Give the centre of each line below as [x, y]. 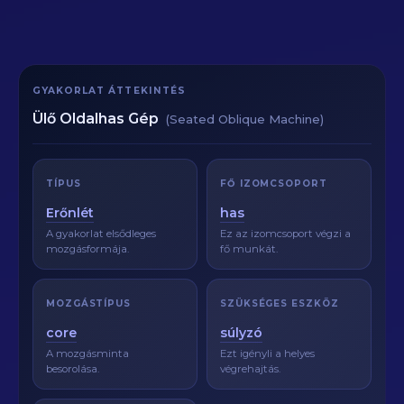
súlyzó [241, 333]
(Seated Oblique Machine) [245, 119]
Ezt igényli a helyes [267, 353]
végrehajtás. [250, 369]
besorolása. [73, 369]
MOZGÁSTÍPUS [88, 303]
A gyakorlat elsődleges [101, 234]
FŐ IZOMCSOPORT [274, 184]
